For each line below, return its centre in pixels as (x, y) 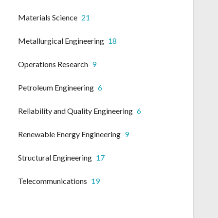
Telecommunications (53, 181)
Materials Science (48, 18)
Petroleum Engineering (56, 88)
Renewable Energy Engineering (69, 134)
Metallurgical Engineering (61, 41)
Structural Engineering (55, 158)
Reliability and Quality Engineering (75, 111)
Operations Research (53, 64)
